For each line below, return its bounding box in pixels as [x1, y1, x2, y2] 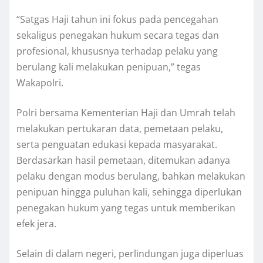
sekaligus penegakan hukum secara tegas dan [16, 28, 219, 42]
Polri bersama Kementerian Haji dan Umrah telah [16, 106, 235, 119]
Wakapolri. [16, 76, 63, 89]
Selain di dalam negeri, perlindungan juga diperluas [16, 247, 244, 260]
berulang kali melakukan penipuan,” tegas [16, 60, 201, 73]
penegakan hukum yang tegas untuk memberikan [16, 201, 235, 214]
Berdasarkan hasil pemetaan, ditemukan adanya [16, 153, 230, 167]
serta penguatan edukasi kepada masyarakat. [16, 137, 217, 151]
